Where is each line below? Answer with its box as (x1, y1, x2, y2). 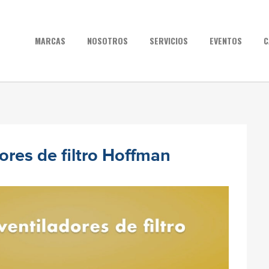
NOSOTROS (87, 34, 128, 47)
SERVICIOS (150, 34, 188, 47)
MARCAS (35, 34, 65, 47)
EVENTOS (210, 34, 242, 47)
